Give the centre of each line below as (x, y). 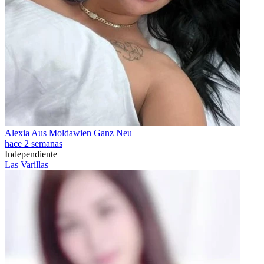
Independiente (31, 154)
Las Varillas (27, 165)
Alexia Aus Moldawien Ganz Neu (68, 133)
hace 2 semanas (34, 143)
